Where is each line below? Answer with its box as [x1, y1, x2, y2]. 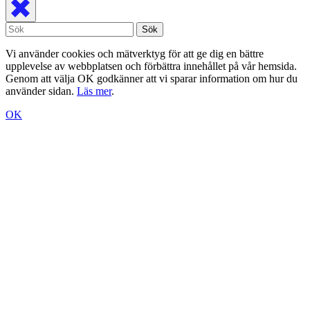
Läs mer [77, 84, 111, 97]
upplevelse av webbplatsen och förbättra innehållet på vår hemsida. [6, 60, 297, 72]
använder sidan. [6, 84, 77, 97]
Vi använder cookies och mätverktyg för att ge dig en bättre [6, 47, 264, 60]
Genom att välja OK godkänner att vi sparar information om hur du [6, 72, 298, 84]
